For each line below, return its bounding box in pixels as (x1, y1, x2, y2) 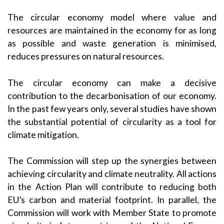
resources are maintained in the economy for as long (7, 25, 216, 36)
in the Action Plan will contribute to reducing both (7, 181, 216, 192)
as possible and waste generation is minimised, (7, 38, 216, 49)
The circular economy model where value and (7, 12, 216, 23)
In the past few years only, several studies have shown (7, 103, 216, 114)
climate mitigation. (7, 129, 79, 140)
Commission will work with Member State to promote (7, 207, 216, 218)
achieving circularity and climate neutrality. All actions (7, 168, 216, 179)
